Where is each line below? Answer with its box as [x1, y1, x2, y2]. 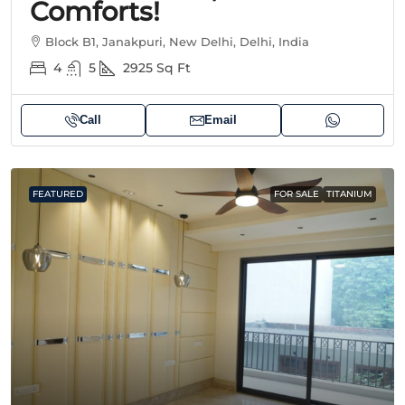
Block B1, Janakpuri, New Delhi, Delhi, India [45, 34, 309, 50]
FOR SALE [274, 188, 319, 201]
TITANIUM [326, 188, 372, 201]
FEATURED [33, 188, 83, 201]
